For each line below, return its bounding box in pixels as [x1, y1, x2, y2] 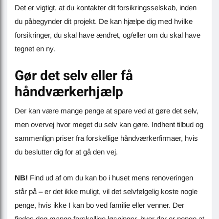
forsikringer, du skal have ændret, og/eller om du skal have [15, 30, 200, 39]
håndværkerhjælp [15, 82, 123, 102]
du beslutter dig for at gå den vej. [15, 147, 118, 156]
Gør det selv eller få [15, 66, 133, 86]
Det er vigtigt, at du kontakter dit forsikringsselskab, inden [15, 3, 197, 12]
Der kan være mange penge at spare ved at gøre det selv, [15, 106, 198, 115]
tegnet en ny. [15, 44, 55, 53]
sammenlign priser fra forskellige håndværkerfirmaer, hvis [15, 133, 198, 142]
